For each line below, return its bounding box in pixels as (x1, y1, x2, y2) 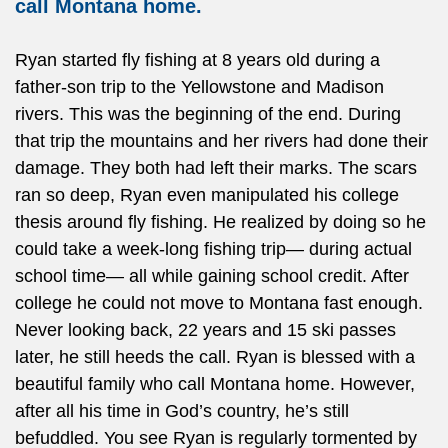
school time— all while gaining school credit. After (15, 265, 409, 286)
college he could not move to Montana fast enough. (15, 292, 423, 313)
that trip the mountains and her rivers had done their (15, 130, 428, 151)
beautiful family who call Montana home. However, (15, 373, 415, 394)
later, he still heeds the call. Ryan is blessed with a (15, 346, 415, 367)
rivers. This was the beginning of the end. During (15, 103, 401, 124)
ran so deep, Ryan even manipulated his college (15, 184, 399, 205)
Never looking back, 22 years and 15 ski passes (15, 319, 396, 340)
